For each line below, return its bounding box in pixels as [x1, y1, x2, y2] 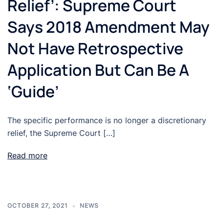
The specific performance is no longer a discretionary [7, 115, 206, 126]
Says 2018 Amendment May [7, 16, 210, 38]
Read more [7, 151, 47, 161]
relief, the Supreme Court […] [7, 128, 115, 138]
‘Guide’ [7, 81, 59, 103]
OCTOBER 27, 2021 [7, 202, 68, 210]
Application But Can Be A [7, 59, 189, 81]
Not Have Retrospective [7, 38, 183, 60]
